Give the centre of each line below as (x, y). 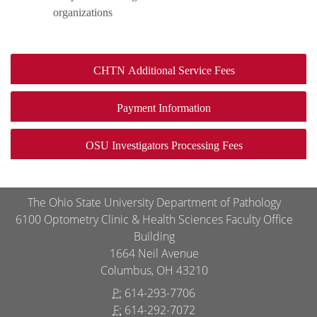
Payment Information (164, 108)
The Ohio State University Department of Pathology (154, 202)
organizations (83, 12)
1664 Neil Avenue (154, 253)
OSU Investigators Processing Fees (164, 145)
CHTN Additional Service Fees (164, 70)
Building (154, 236)
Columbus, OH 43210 (154, 270)
